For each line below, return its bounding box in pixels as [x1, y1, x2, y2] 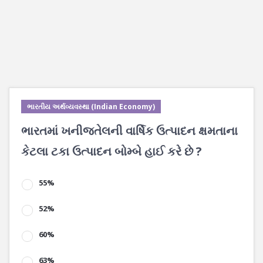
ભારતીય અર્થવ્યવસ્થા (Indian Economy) [27, 102, 155, 112]
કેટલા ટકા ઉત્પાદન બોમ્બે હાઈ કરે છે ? [21, 143, 202, 159]
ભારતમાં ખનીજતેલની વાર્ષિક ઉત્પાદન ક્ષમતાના [21, 123, 238, 139]
